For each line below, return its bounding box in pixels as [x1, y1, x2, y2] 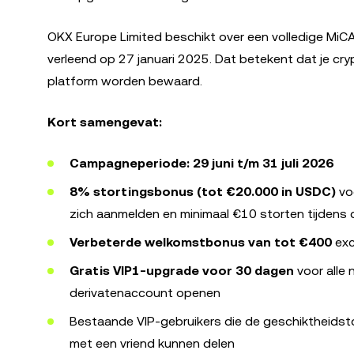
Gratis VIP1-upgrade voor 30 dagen [70, 263, 294, 278]
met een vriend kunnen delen [70, 336, 235, 351]
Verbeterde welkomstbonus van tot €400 [70, 235, 332, 250]
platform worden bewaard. [47, 73, 202, 88]
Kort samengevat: [47, 115, 162, 130]
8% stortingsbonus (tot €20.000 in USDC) [70, 184, 336, 199]
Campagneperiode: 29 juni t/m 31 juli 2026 [70, 156, 333, 171]
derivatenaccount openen [70, 285, 220, 300]
